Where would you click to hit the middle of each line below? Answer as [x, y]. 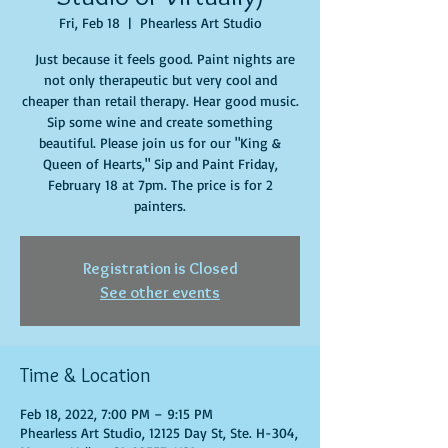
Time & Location [85, 375]
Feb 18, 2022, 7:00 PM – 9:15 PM [116, 413]
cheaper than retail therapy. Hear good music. [160, 100]
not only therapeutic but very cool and [160, 79]
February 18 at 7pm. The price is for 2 [160, 184]
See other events [160, 292]
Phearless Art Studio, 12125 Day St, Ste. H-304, [159, 432]
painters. [160, 205]
